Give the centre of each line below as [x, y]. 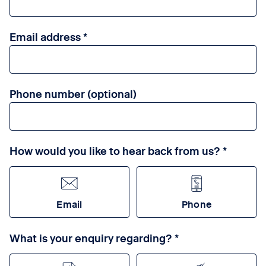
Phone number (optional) [73, 93]
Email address [45, 36]
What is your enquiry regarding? [92, 237]
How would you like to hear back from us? [115, 150]
